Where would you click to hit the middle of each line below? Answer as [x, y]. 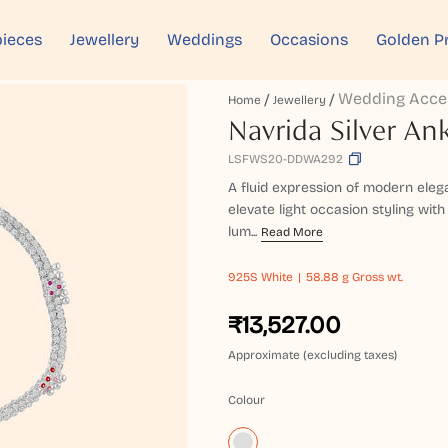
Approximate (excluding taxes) [313, 355]
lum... [243, 231]
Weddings [204, 39]
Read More [292, 232]
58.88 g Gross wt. [355, 277]
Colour [247, 400]
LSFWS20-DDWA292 [286, 159]
